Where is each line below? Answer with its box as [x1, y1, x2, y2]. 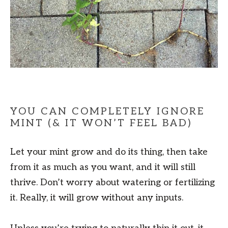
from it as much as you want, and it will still [10, 162, 195, 173]
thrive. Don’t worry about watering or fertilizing [10, 177, 215, 188]
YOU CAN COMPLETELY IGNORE [10, 105, 205, 118]
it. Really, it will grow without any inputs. [10, 192, 183, 204]
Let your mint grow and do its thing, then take [10, 147, 208, 158]
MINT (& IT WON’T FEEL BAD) [10, 117, 192, 130]
